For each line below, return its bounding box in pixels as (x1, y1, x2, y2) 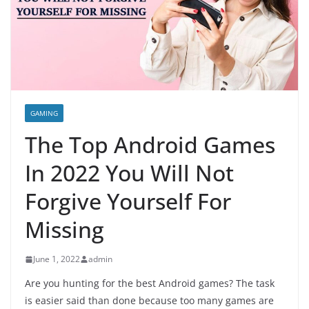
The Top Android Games (25, 130, 275, 160)
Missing (25, 215, 104, 245)
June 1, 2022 (33, 253, 80, 266)
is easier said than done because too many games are (25, 294, 274, 308)
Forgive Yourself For (25, 186, 231, 217)
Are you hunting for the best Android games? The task (25, 277, 275, 290)
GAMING (30, 108, 58, 119)
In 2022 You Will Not (25, 158, 234, 188)
